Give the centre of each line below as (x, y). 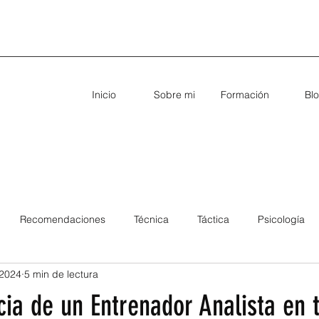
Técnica (151, 220)
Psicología (281, 220)
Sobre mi (174, 94)
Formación (245, 94)
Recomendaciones (63, 220)
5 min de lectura (61, 274)
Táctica (213, 220)
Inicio (104, 94)
